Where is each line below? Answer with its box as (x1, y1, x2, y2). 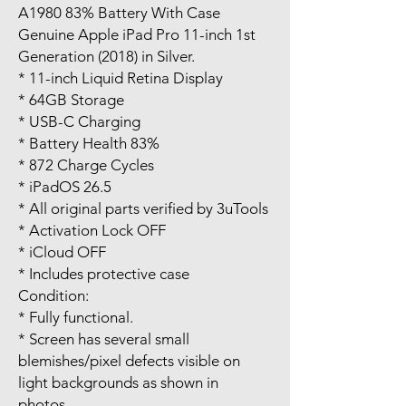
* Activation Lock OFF (18, 221, 166, 239)
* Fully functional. (18, 308, 133, 326)
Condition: (18, 286, 89, 304)
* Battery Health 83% (18, 134, 159, 152)
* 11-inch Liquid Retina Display (18, 69, 223, 87)
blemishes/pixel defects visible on (18, 352, 240, 370)
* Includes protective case (18, 265, 189, 283)
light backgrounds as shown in (18, 373, 218, 391)
